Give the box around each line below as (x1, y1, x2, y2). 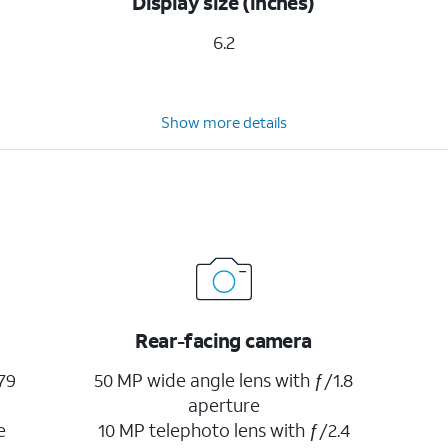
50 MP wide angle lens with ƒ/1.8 (94, 368, 354, 392)
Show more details (160, 112, 287, 132)
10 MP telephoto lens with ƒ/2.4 (97, 418, 350, 442)
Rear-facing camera (135, 327, 312, 353)
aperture (187, 393, 260, 417)
